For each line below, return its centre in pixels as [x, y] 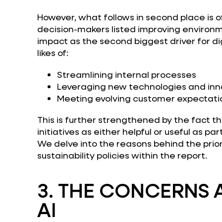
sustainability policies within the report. [122, 155]
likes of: [53, 53]
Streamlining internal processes [126, 74]
